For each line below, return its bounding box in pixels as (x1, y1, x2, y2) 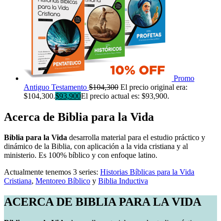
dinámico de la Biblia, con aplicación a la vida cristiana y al (4, 142, 188, 151)
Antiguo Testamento (24, 82, 87, 91)
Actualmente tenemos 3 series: (4, 168, 100, 177)
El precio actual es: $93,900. (81, 91, 169, 100)
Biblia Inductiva (98, 177, 148, 185)
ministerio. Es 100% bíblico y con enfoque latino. (4, 151, 157, 160)
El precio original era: (120, 82, 187, 91)
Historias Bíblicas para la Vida (100, 168, 194, 177)
